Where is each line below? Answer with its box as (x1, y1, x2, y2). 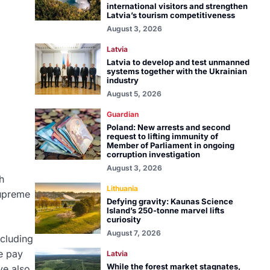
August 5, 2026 (106, 89, 162, 98)
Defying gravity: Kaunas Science (106, 196, 233, 206)
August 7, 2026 (106, 228, 161, 237)
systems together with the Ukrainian (106, 66, 247, 76)
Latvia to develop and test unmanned (106, 57, 250, 67)
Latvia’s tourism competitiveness (106, 10, 235, 20)
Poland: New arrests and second (106, 122, 230, 132)
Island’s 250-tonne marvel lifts (106, 206, 224, 215)
